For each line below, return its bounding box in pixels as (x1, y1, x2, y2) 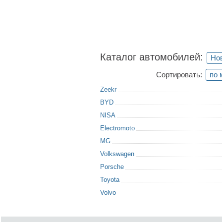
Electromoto (100, 124, 135, 132)
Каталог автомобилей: (100, 52, 203, 62)
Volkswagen (100, 150, 134, 158)
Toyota (100, 176, 119, 183)
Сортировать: (156, 70, 202, 79)
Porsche (100, 163, 124, 170)
